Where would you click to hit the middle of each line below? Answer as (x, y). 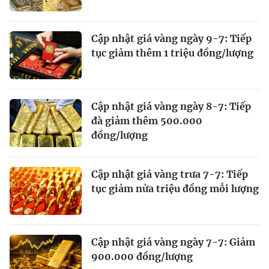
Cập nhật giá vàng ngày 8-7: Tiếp (171, 106)
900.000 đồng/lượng (142, 256)
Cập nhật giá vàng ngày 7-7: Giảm (173, 242)
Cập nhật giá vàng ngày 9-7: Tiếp (171, 38)
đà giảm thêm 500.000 (147, 120)
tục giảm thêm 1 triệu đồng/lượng (172, 53)
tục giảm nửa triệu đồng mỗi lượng (175, 188)
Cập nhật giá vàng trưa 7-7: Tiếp (170, 174)
